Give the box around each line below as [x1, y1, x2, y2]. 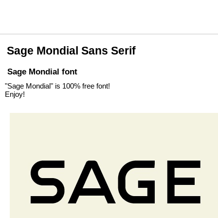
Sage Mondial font [7, 67, 77, 76]
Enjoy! [5, 90, 25, 98]
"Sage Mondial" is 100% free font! [5, 82, 110, 90]
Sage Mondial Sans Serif [7, 44, 136, 57]
